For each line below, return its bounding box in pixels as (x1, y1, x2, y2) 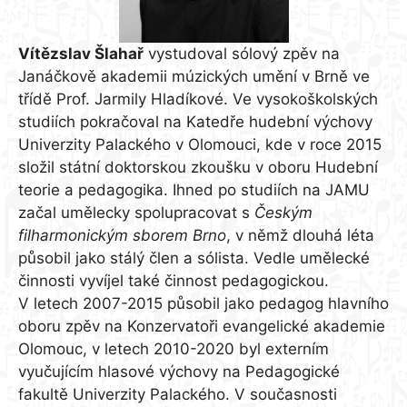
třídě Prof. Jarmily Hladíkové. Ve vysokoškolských (18, 89, 378, 108)
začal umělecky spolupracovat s (18, 203, 254, 222)
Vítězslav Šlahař (18, 44, 144, 63)
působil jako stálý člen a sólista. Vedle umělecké (18, 248, 370, 267)
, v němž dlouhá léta (226, 225, 374, 244)
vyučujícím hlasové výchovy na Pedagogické (18, 362, 340, 381)
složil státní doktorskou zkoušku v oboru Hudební (18, 157, 378, 176)
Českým (254, 203, 313, 222)
